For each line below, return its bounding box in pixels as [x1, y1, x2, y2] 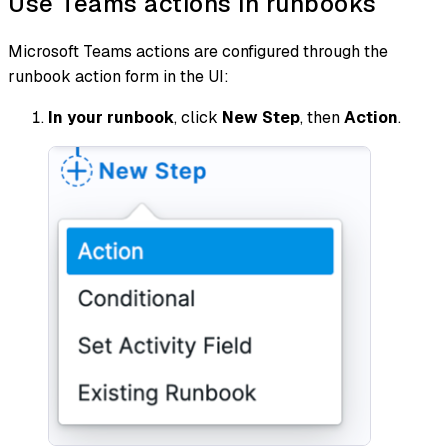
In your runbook [48, 106, 174, 128]
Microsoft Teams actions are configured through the [8, 40, 388, 62]
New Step [222, 106, 300, 128]
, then [300, 106, 344, 128]
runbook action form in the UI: [8, 65, 229, 87]
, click [174, 106, 222, 128]
